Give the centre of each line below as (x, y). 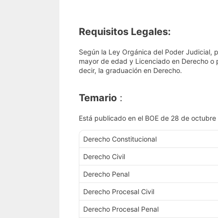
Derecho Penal (106, 174)
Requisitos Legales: (125, 32)
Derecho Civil (104, 157)
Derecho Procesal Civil (119, 192)
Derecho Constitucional (120, 139)
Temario (98, 98)
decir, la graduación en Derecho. (130, 70)
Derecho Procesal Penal (121, 209)
